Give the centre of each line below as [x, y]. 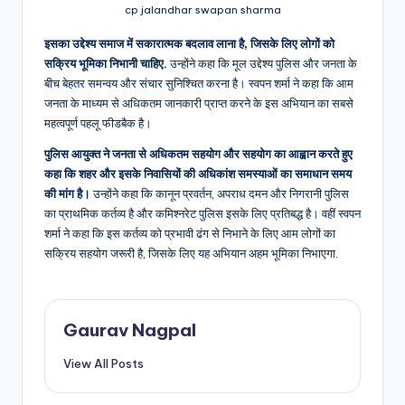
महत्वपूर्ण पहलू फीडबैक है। [98, 122]
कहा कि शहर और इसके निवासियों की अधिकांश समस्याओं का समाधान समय [198, 173]
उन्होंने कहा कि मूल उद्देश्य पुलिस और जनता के [262, 63]
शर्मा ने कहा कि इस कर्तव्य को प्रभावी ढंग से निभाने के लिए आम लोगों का [190, 233]
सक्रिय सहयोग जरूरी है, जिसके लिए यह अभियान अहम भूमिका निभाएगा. [191, 253]
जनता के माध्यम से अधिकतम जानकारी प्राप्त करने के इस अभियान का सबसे [199, 103]
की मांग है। [67, 193]
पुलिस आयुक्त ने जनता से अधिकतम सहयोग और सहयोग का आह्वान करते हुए [198, 153]
